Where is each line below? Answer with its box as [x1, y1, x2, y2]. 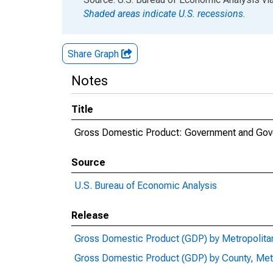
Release [71, 210, 109, 221]
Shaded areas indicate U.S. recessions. [83, 8, 246, 19]
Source [71, 157, 105, 168]
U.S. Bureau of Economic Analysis [74, 180, 217, 191]
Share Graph [68, 48, 121, 60]
